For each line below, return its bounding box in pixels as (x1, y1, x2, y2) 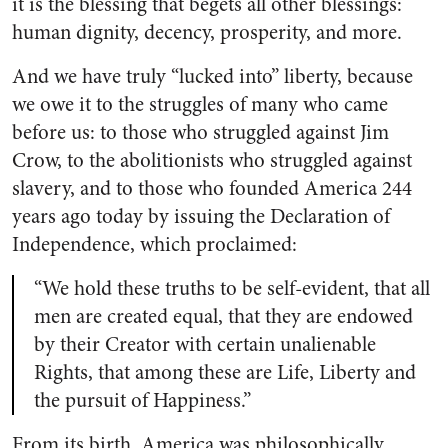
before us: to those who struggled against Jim (12, 117, 389, 147)
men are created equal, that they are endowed (34, 301, 413, 331)
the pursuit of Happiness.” (34, 385, 251, 415)
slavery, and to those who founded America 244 (12, 173, 412, 203)
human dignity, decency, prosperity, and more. (12, 17, 402, 47)
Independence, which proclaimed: (12, 229, 297, 259)
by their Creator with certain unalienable (34, 329, 376, 359)
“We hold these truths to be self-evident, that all (34, 273, 430, 303)
